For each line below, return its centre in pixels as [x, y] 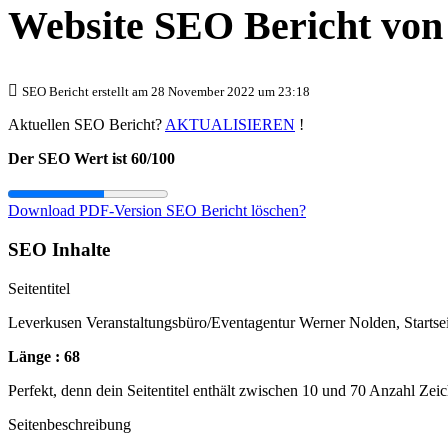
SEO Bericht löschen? [236, 211]
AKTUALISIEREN [230, 125]
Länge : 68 [44, 356]
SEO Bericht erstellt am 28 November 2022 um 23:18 [166, 92]
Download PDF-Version [87, 211]
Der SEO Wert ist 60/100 [91, 159]
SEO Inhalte [59, 250]
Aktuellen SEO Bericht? [86, 125]
